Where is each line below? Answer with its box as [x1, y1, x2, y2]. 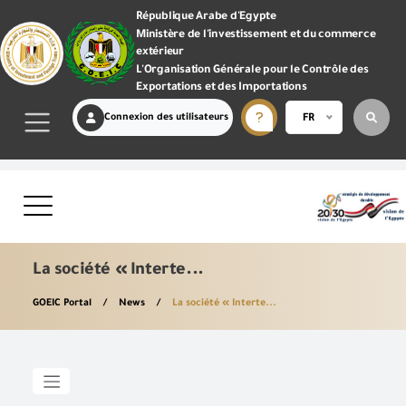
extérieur [136, 46, 184, 59]
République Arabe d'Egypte [136, 11, 276, 24]
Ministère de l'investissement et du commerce [136, 29, 376, 42]
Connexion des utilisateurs [104, 111, 228, 123]
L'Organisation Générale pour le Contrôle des [136, 64, 369, 77]
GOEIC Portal [33, 298, 94, 309]
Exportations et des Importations [136, 82, 307, 94]
